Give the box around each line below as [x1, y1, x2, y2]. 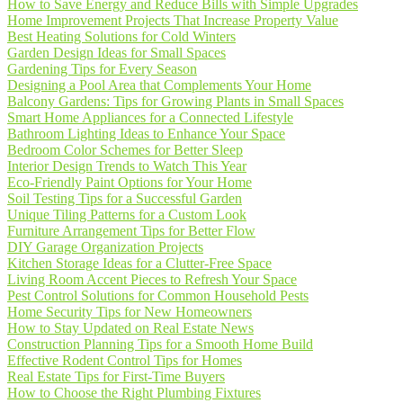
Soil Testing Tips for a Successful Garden [7, 191, 242, 206]
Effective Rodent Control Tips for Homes [7, 353, 242, 368]
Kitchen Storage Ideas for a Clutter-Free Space [7, 255, 272, 271]
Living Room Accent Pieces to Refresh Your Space [7, 272, 297, 287]
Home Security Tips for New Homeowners [7, 304, 252, 319]
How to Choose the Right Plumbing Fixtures [7, 385, 261, 400]
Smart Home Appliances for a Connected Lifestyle [7, 110, 293, 125]
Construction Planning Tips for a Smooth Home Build [7, 336, 313, 352]
